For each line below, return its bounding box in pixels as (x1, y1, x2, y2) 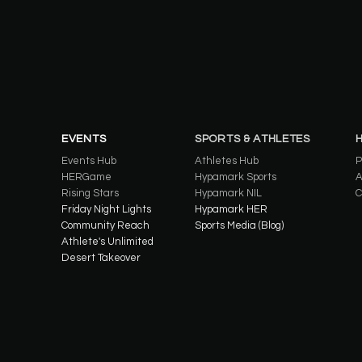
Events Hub (61, 155, 116, 166)
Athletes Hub (195, 155, 259, 166)
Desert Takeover (61, 252, 141, 263)
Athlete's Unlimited (61, 236, 154, 247)
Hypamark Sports (195, 171, 276, 183)
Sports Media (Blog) (195, 220, 284, 231)
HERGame (61, 171, 112, 183)
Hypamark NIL (195, 187, 262, 199)
